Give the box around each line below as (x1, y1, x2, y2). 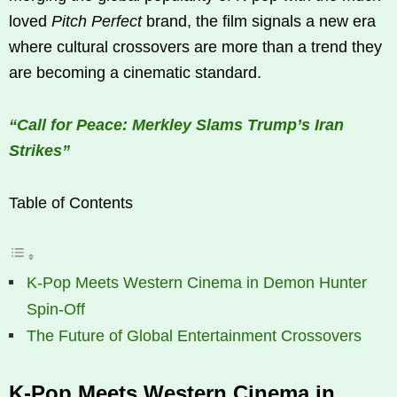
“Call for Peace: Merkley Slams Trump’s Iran (9, 116, 344, 135)
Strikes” (9, 142, 70, 160)
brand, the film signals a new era (142, 12, 376, 31)
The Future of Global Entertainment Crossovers (27, 327, 362, 346)
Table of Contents (9, 194, 133, 213)
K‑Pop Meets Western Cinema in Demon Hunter (27, 274, 367, 292)
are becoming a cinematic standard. (9, 64, 261, 82)
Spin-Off (27, 300, 85, 319)
